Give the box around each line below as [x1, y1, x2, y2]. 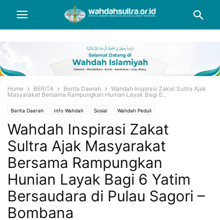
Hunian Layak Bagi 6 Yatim [7, 170, 191, 189]
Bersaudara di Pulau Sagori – [7, 187, 205, 205]
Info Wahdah [54, 108, 83, 114]
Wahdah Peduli [117, 108, 151, 114]
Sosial [94, 108, 107, 114]
